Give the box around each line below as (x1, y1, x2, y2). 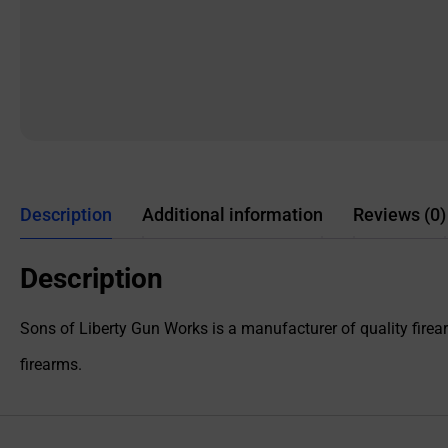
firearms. (20, 355, 82, 375)
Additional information (142, 204, 323, 226)
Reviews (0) (353, 204, 446, 226)
